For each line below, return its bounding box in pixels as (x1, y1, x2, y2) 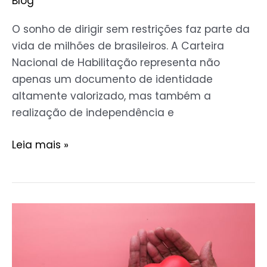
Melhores (11, 221, 57, 235)
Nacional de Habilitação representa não (12, 55, 220, 70)
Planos (11, 237, 45, 252)
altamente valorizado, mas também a (12, 89, 211, 104)
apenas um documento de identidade (12, 72, 213, 87)
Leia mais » (12, 138, 69, 152)
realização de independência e (12, 105, 174, 120)
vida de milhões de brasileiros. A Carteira (12, 39, 224, 54)
